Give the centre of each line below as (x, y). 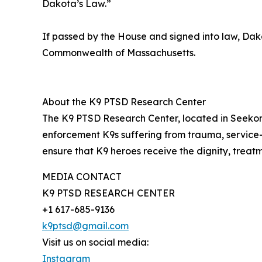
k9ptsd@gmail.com (85, 226)
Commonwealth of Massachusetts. (119, 53)
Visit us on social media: (95, 242)
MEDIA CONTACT (82, 177)
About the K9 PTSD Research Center (124, 102)
